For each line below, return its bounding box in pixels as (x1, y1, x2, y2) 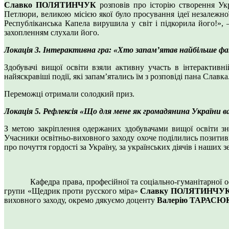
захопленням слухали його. (4, 28, 99, 37)
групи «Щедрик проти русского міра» (4, 187, 141, 196)
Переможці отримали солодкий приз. (4, 89, 134, 99)
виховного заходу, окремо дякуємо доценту (4, 196, 157, 205)
